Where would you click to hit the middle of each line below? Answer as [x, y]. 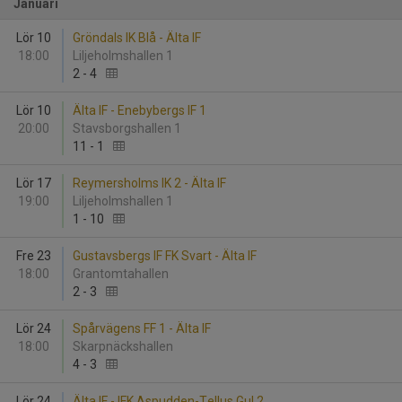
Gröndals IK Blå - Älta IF [137, 38]
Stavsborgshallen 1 [128, 128]
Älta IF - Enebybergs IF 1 [140, 110]
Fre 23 [33, 256]
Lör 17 [33, 183]
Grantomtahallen [123, 274]
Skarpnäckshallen [126, 346]
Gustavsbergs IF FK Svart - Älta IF [165, 256]
